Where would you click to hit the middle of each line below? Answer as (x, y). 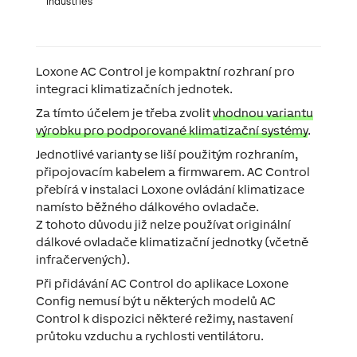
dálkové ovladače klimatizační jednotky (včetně (172, 242)
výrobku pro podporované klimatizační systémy (171, 130)
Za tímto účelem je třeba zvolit (124, 113)
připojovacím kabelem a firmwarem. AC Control (173, 172)
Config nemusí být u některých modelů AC (155, 301)
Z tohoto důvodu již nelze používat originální (163, 224)
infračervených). (82, 259)
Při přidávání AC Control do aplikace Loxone (162, 283)
